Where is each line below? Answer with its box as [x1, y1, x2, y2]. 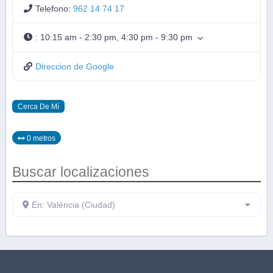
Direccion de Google [35, 61, 115, 71]
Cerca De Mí [17, 102, 59, 110]
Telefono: [35, 3, 74, 13]
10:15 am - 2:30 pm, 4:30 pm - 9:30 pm [40, 32, 193, 42]
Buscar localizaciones [12, 163, 149, 180]
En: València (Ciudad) [31, 200, 115, 210]
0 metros [26, 133, 55, 142]
